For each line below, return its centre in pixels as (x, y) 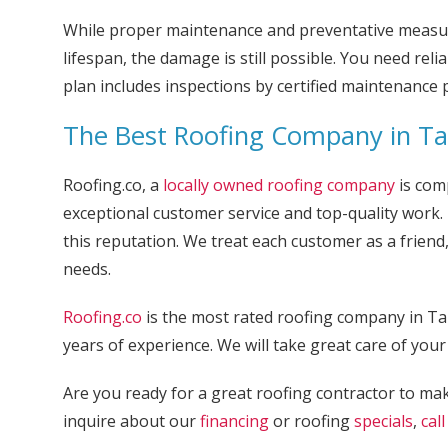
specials (383, 421)
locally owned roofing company (278, 185)
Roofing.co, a (112, 185)
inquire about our (131, 421)
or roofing (311, 421)
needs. (86, 269)
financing (234, 421)
